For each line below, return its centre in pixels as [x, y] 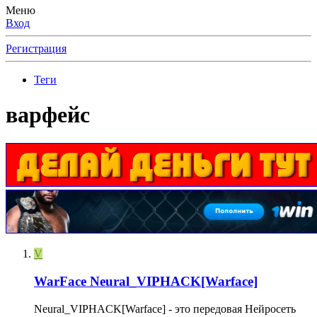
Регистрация [36, 49]
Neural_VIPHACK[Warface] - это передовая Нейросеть [165, 309]
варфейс [48, 114]
